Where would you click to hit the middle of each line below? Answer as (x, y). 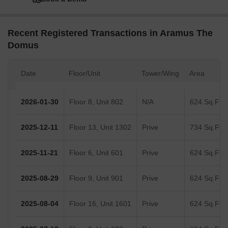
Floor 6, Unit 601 (96, 153)
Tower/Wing (160, 74)
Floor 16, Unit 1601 (100, 204)
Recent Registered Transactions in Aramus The (110, 33)
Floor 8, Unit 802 (96, 102)
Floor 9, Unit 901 (96, 178)
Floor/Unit (84, 74)
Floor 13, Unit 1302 (100, 127)
